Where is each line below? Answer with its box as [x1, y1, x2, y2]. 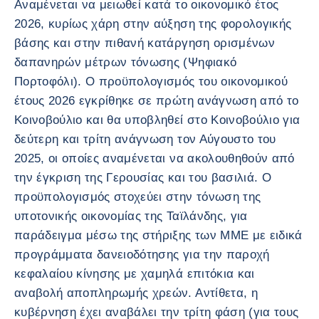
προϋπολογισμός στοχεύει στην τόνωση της [14, 189, 261, 204]
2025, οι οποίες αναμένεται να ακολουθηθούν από [14, 151, 295, 165]
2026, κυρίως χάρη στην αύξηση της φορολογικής [14, 16, 292, 31]
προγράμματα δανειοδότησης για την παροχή [14, 247, 270, 261]
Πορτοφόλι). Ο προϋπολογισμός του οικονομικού [14, 74, 288, 88]
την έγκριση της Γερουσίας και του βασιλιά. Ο [14, 170, 271, 184]
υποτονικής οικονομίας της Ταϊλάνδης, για [14, 209, 248, 223]
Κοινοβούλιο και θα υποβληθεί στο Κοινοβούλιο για [14, 113, 300, 127]
